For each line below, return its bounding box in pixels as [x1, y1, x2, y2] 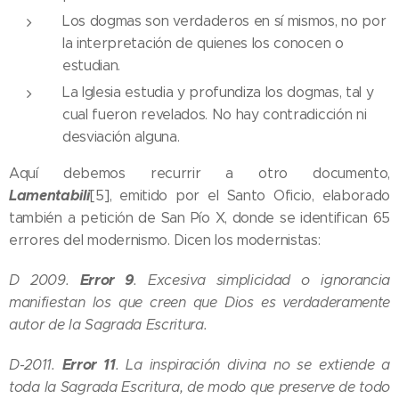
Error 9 [79, 271, 134, 290]
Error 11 [61, 355, 116, 375]
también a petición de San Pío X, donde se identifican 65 [9, 209, 390, 227]
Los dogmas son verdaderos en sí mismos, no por [62, 12, 387, 30]
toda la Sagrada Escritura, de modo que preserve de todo [9, 379, 390, 396]
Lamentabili [9, 186, 90, 206]
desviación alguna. [62, 128, 180, 146]
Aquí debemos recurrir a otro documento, [9, 165, 390, 183]
